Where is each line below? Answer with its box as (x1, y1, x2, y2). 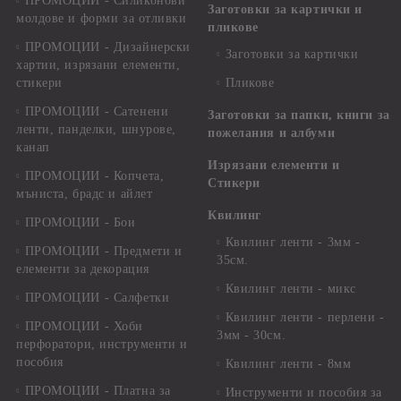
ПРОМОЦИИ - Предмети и (24, 244, 183, 258)
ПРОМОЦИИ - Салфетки (24, 291, 170, 304)
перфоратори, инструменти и (16, 337, 188, 351)
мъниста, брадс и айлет (16, 187, 153, 200)
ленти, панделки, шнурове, (16, 123, 176, 136)
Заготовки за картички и (208, 3, 363, 16)
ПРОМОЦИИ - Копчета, (24, 169, 165, 183)
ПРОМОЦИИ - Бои (24, 216, 136, 229)
